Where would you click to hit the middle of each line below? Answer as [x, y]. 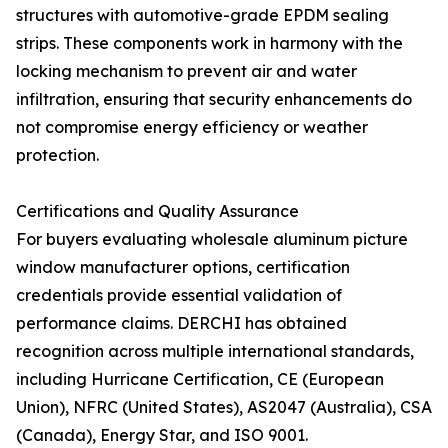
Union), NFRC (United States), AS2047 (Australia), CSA [224, 407]
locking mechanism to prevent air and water [186, 71]
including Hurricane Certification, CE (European [200, 379]
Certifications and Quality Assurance [157, 211]
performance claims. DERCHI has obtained [181, 323]
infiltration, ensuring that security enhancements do [214, 99]
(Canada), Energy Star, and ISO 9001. [162, 435]
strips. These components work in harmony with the [209, 43]
